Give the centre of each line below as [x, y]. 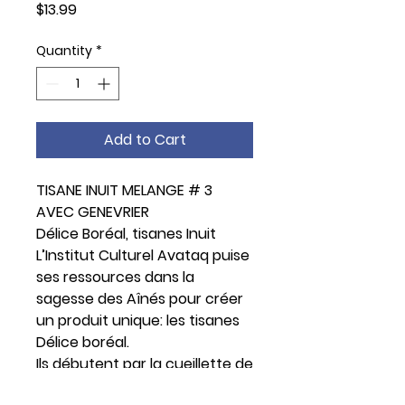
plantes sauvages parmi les [131, 385]
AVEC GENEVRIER [93, 212]
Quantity [64, 50]
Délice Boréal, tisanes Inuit [126, 233]
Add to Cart [145, 139]
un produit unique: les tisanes [138, 320]
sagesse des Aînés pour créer [140, 298]
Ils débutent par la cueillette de [145, 363]
